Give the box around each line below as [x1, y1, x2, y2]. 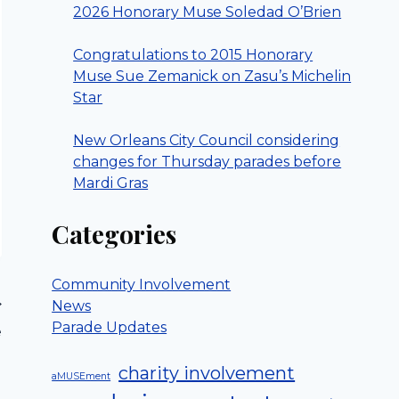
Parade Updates [52, 319, 167, 337]
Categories [52, 217, 177, 251]
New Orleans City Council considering [73, 132, 340, 150]
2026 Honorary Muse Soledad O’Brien [73, 4, 342, 21]
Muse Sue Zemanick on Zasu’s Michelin [73, 68, 352, 85]
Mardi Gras [73, 175, 149, 192]
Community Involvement [52, 276, 232, 294]
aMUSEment [52, 370, 111, 383]
